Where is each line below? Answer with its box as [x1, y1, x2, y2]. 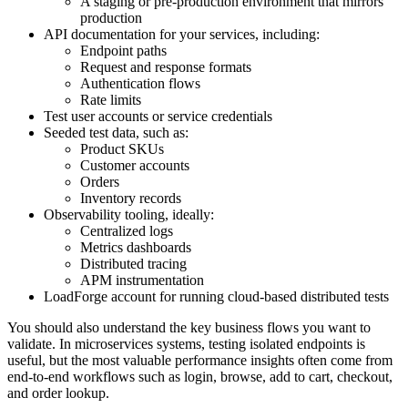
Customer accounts [80, 157, 189, 173]
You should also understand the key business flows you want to [7, 319, 371, 335]
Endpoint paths [80, 42, 167, 58]
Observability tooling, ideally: [44, 206, 214, 222]
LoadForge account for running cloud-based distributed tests [44, 288, 389, 304]
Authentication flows [80, 75, 200, 91]
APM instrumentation [80, 271, 204, 288]
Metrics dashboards [80, 239, 191, 255]
